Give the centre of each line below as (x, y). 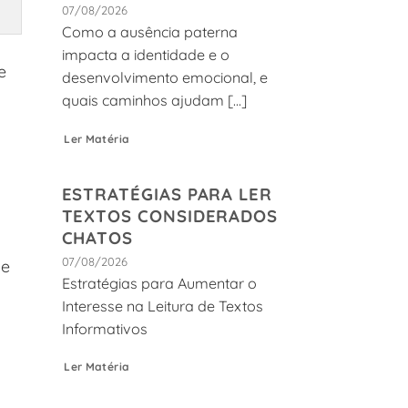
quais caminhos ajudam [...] (154, 100)
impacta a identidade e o (145, 54)
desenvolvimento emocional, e (164, 77)
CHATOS (97, 238)
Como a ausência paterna (149, 31)
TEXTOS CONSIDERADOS (170, 216)
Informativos (104, 328)
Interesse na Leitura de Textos (162, 306)
